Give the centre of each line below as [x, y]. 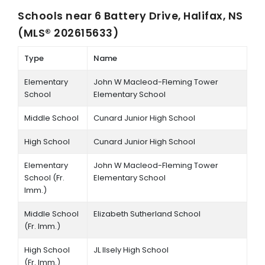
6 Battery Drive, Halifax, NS [169, 16]
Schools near [56, 16]
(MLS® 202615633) [68, 33]
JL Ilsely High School [131, 250]
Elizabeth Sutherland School [147, 214]
